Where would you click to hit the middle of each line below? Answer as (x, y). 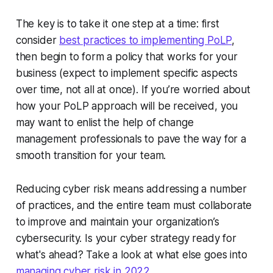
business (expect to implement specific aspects (126, 73)
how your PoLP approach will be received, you (127, 106)
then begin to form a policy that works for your (126, 57)
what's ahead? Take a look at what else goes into (131, 255)
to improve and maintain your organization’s (117, 222)
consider (37, 41)
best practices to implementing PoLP (146, 41)
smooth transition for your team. (91, 156)
